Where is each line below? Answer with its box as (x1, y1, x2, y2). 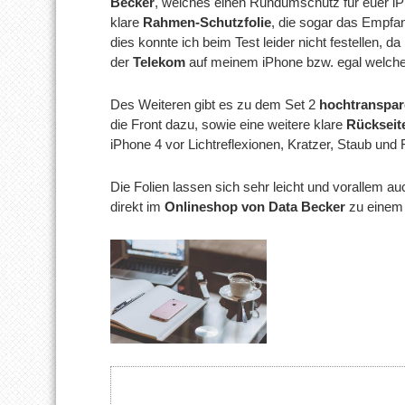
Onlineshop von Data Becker (165, 199, 345, 214)
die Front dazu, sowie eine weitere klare (110, 117, 346, 132)
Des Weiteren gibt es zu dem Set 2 (110, 97, 319, 112)
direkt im (110, 199, 165, 214)
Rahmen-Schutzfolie (143, 14, 271, 30)
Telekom (133, 54, 185, 70)
